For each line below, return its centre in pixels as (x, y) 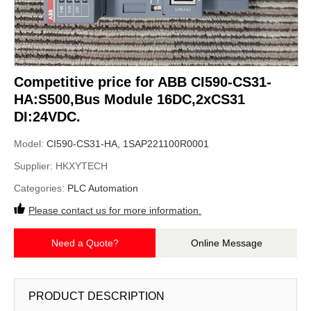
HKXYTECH (82, 166)
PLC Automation (103, 188)
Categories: (41, 188)
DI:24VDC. (47, 117)
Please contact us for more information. (115, 211)
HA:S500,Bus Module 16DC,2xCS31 (129, 100)
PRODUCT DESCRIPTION (96, 296)
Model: (30, 144)
